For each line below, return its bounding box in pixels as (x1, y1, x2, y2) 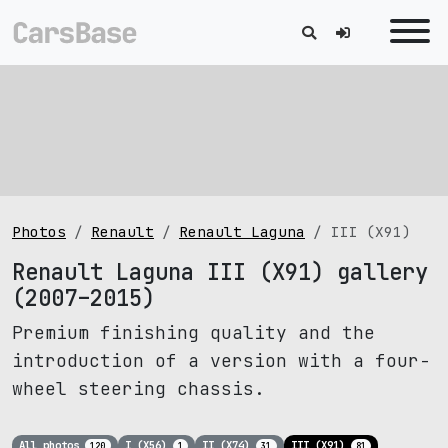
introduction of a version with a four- (12, 349, 430, 372)
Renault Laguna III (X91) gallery (12, 257, 428, 287)
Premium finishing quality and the (12, 321, 375, 344)
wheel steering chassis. (12, 377, 265, 400)
